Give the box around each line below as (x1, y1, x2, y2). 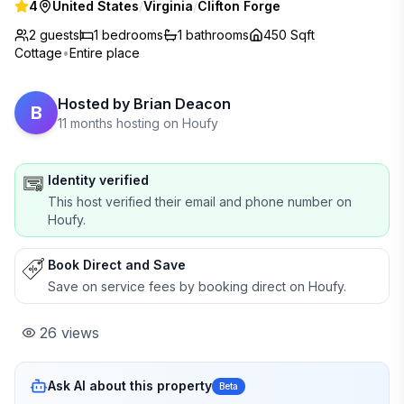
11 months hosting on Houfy (58, 115, 218, 131)
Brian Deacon (133, 95, 231, 113)
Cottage (14, 45, 62, 60)
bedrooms (102, 27, 163, 42)
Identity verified (48, 172, 149, 188)
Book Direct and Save (48, 257, 186, 272)
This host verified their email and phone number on (48, 194, 352, 209)
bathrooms (186, 27, 249, 42)
